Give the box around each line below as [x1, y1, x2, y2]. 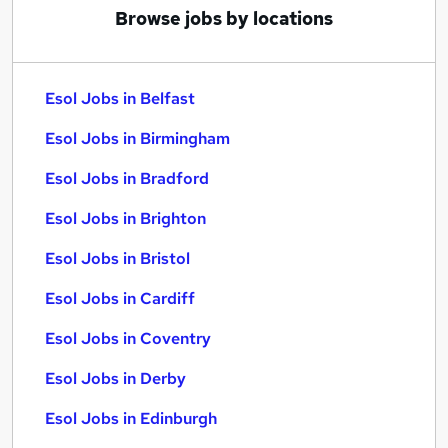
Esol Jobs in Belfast [45, 88, 195, 109]
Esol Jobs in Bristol [45, 248, 190, 269]
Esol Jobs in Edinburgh [45, 408, 217, 429]
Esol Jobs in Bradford [45, 168, 209, 189]
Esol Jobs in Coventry [45, 328, 211, 349]
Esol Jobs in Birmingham [45, 128, 230, 149]
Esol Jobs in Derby [45, 368, 186, 389]
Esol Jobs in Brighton [45, 208, 206, 229]
